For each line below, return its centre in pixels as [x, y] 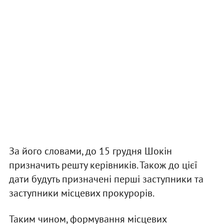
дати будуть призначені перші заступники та [106, 179]
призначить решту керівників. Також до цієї [103, 165]
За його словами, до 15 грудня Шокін [90, 151]
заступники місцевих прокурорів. [81, 193]
